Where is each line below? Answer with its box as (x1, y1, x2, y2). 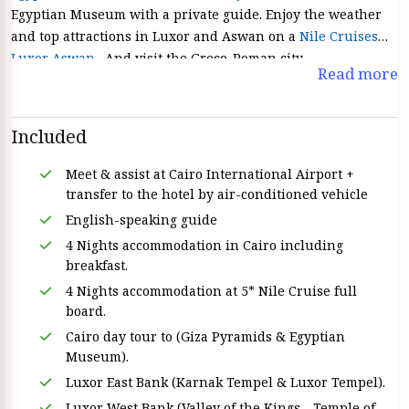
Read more (318, 63, 398, 84)
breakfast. (66, 257, 128, 274)
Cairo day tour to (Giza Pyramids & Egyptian (66, 328, 345, 345)
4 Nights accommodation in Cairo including (66, 236, 343, 254)
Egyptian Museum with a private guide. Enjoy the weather (11, 5, 382, 23)
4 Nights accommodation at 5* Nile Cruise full (66, 282, 357, 299)
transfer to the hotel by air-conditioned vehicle (66, 185, 368, 203)
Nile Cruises (299, 27, 378, 45)
